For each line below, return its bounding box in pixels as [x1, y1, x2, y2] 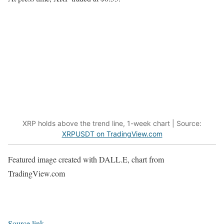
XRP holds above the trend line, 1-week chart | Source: [22, 118, 201, 127]
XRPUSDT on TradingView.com [61, 129, 162, 138]
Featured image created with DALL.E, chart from [8, 154, 164, 165]
